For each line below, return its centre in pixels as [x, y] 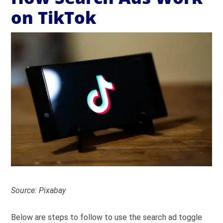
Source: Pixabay [39, 190]
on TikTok [54, 17]
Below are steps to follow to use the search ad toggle [107, 217]
